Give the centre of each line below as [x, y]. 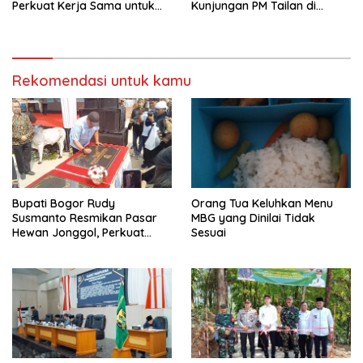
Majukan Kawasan [62, 20]
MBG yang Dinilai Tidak [253, 218]
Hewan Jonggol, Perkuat [78, 232]
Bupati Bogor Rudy [64, 203]
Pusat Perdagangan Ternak [86, 247]
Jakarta [213, 20]
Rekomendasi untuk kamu [102, 81]
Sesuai [209, 232]
